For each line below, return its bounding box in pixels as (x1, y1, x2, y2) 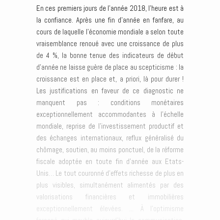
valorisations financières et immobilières (36, 192, 184, 201)
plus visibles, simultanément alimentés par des (36, 180, 184, 190)
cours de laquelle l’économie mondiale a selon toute (36, 27, 184, 36)
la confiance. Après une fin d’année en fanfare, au (36, 15, 184, 25)
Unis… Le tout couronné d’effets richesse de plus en (36, 168, 184, 178)
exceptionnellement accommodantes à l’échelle (36, 109, 184, 119)
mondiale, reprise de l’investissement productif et (36, 121, 184, 131)
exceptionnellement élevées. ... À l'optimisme (36, 203, 184, 213)
